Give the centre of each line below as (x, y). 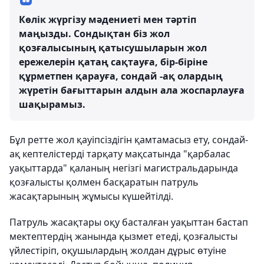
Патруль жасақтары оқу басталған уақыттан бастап (129, 222)
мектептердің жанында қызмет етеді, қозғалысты (123, 237)
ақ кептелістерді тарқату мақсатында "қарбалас (120, 154)
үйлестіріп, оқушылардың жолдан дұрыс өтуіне (118, 251)
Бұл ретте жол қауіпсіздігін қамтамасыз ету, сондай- (129, 140)
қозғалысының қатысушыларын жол (113, 48)
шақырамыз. (52, 105)
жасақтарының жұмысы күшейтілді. (91, 197)
